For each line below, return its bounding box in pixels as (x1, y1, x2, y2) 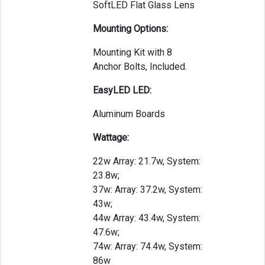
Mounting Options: (92, 22, 168, 34)
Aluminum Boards (92, 108, 165, 119)
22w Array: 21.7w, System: (92, 155, 201, 167)
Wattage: (92, 131, 129, 143)
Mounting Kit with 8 (92, 46, 172, 58)
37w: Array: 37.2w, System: (92, 183, 202, 195)
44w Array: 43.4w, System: (92, 212, 201, 224)
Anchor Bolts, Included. (92, 60, 187, 72)
